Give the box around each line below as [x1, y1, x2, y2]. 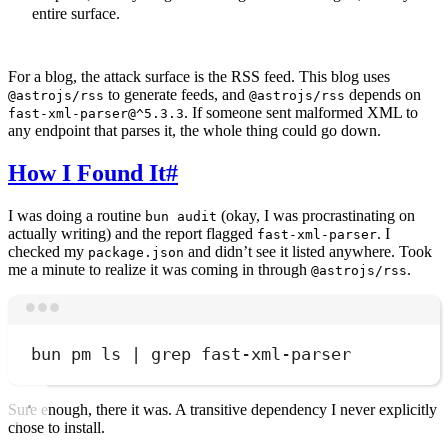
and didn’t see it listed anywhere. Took [184, 242, 432, 260]
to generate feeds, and [104, 85, 249, 103]
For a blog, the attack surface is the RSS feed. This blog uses [8, 67, 390, 85]
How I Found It [8, 159, 166, 186]
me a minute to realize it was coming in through [8, 260, 311, 278]
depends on [345, 85, 421, 103]
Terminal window [222, 308, 342, 327]
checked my [8, 242, 88, 260]
